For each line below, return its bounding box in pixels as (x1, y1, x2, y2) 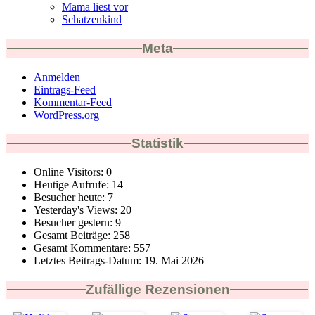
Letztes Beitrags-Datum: (34, 255, 144, 267)
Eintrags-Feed (34, 83, 96, 96)
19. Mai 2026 (144, 255, 204, 267)
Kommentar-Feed (34, 96, 112, 108)
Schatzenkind (62, 13, 122, 26)
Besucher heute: (34, 191, 108, 204)
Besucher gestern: (34, 217, 115, 229)
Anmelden (34, 70, 80, 83)
